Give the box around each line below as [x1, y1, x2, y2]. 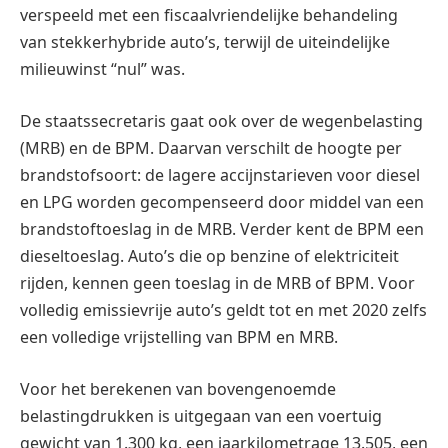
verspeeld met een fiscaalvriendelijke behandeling [20, 4, 398, 27]
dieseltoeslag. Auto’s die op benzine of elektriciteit [20, 244, 399, 267]
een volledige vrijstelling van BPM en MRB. [20, 325, 338, 348]
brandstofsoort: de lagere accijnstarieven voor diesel [20, 163, 420, 186]
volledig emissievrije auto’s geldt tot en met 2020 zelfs [20, 298, 427, 321]
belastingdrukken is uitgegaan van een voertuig [20, 404, 382, 427]
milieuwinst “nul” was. [20, 58, 185, 81]
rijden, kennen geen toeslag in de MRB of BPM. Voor [20, 271, 415, 294]
